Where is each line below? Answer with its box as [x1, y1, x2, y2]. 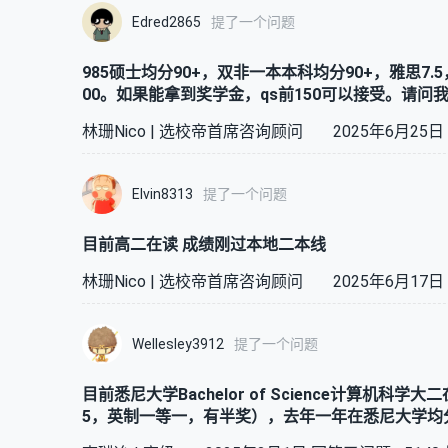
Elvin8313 [132, 186, 193, 202]
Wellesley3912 [132, 336, 224, 352]
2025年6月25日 [333, 122, 444, 141]
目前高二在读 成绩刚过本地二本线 [82, 235, 326, 254]
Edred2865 [132, 14, 201, 30]
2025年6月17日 [333, 272, 444, 291]
